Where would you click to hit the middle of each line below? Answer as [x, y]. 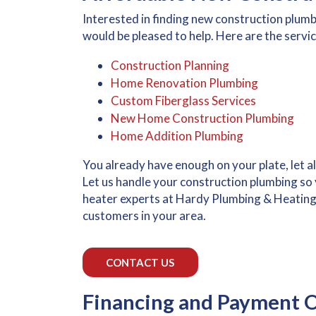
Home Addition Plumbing [177, 136]
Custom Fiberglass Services [183, 101]
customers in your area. [144, 215]
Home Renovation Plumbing [184, 83]
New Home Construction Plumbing [202, 119]
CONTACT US [140, 262]
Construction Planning [170, 66]
